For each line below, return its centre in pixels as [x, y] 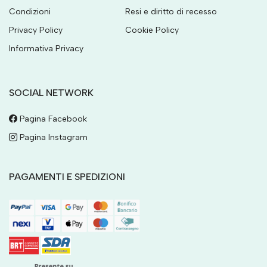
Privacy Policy [36, 30]
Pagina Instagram [52, 137]
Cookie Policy [152, 30]
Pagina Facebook [52, 119]
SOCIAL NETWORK [51, 92]
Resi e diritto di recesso [171, 11]
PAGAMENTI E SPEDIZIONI [67, 176]
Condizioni [30, 11]
